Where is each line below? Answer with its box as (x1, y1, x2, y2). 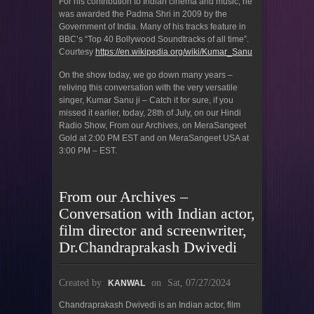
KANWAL (108, 278, 145, 289)
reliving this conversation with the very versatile (59, 83, 238, 93)
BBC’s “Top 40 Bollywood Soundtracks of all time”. (59, 34, 249, 45)
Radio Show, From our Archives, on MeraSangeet (59, 121, 246, 131)
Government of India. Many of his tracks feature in (59, 22, 246, 32)
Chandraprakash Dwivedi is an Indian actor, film (59, 300, 240, 310)
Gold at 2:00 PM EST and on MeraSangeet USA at (59, 133, 249, 144)
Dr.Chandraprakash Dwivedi (59, 238, 237, 257)
